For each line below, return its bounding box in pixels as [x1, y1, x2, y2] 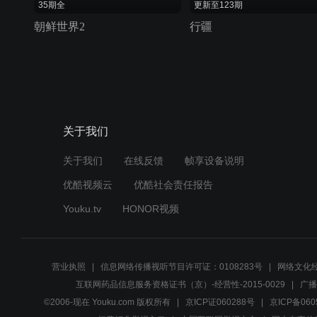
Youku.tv [62, 202, 101, 214]
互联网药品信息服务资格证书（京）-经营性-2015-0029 [76, 279, 285, 289]
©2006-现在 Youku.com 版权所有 [43, 296, 171, 307]
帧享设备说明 [184, 154, 244, 166]
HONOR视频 [122, 202, 179, 214]
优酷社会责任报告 [133, 178, 213, 190]
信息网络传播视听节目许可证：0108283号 [100, 261, 263, 272]
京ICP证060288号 [185, 296, 255, 307]
